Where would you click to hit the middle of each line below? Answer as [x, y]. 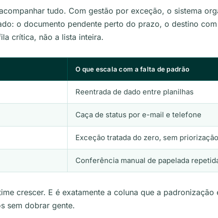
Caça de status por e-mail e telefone [138, 115]
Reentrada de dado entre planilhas [135, 92]
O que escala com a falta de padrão [133, 69]
